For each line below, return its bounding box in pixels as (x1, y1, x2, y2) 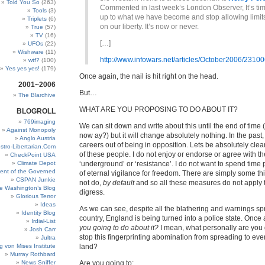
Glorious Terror (16, 193, 56, 199)
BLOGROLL (17, 107, 56, 115)
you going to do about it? (79, 224, 159, 232)
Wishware (18, 49, 44, 55)
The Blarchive (18, 92, 56, 98)
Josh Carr (30, 226, 56, 232)
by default (103, 179, 134, 187)
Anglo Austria (20, 135, 56, 141)
